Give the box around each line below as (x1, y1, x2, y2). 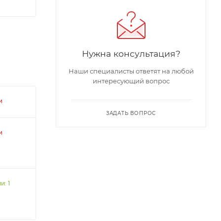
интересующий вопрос (92, 77, 170, 85)
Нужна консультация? (81, 48, 181, 59)
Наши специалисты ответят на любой (68, 67, 194, 75)
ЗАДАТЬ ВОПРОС (106, 110, 156, 116)
